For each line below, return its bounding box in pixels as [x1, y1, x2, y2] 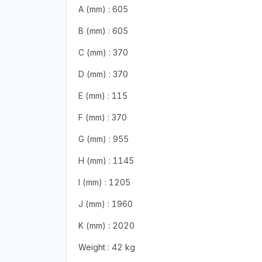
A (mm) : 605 [78, 4, 128, 14]
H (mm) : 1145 [78, 155, 134, 166]
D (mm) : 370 [78, 68, 128, 79]
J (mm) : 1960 [78, 198, 133, 209]
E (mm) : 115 [78, 90, 127, 101]
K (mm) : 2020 [78, 220, 135, 230]
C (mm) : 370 [78, 47, 128, 57]
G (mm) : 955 [78, 133, 129, 144]
